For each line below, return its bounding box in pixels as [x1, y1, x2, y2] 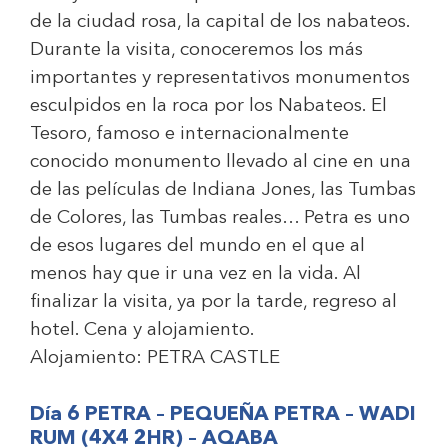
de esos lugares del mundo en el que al [30, 237, 365, 256]
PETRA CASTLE [147, 349, 280, 368]
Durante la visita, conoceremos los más [30, 41, 363, 60]
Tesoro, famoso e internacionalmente [30, 125, 349, 144]
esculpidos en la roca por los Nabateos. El [30, 97, 387, 116]
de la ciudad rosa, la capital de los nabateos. [30, 13, 410, 32]
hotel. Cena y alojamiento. [30, 321, 255, 340]
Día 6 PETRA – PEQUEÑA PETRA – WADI [30, 405, 416, 425]
